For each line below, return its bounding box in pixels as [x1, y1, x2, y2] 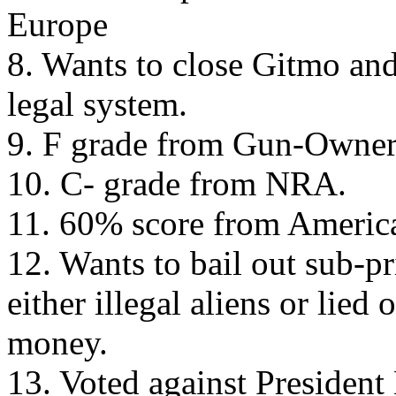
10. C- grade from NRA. [7, 164, 346, 202]
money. [7, 324, 108, 362]
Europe [7, 5, 108, 43]
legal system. [7, 85, 187, 123]
